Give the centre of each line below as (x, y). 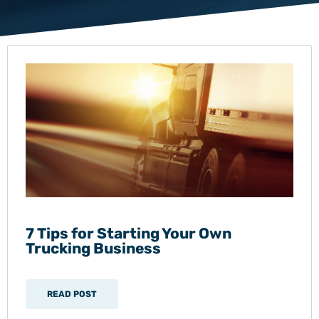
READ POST (72, 294)
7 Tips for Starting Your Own (129, 233)
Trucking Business (93, 248)
